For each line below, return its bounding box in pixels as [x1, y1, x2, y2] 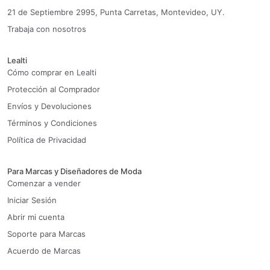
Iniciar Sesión [7, 195, 57, 206]
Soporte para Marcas [7, 229, 86, 239]
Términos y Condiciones [7, 118, 97, 128]
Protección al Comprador [7, 84, 100, 95]
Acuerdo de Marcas [7, 246, 81, 256]
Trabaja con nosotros [7, 24, 86, 34]
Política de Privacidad [7, 135, 86, 145]
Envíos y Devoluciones [7, 101, 92, 111]
